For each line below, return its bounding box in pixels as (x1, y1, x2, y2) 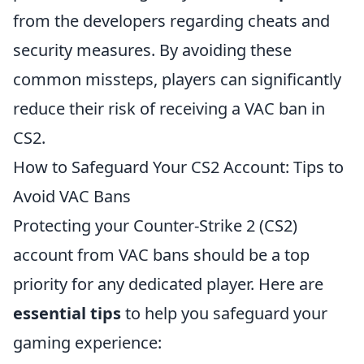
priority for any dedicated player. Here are (13, 273, 323, 295)
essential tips (13, 302, 121, 324)
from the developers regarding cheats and (13, 10, 330, 32)
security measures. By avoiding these (13, 39, 292, 61)
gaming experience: (13, 331, 162, 353)
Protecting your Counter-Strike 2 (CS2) (13, 214, 297, 236)
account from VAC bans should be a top (13, 244, 310, 266)
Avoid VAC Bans (13, 185, 131, 207)
